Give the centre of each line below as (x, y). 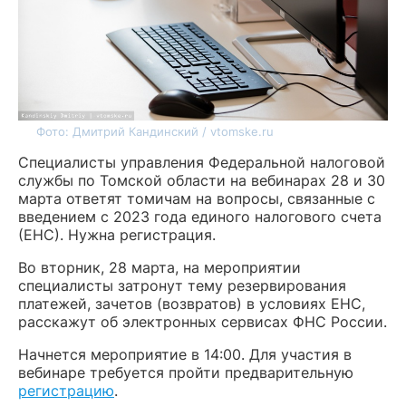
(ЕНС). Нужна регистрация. (117, 235)
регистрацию (66, 391)
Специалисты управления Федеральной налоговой (202, 162)
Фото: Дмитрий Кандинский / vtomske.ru (155, 131)
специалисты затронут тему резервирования (182, 285)
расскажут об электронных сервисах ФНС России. (203, 322)
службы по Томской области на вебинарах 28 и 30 (202, 180)
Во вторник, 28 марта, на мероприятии (159, 267)
